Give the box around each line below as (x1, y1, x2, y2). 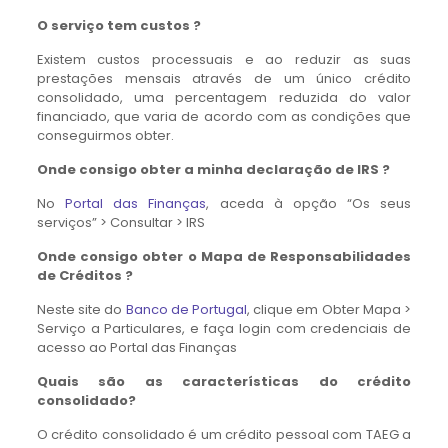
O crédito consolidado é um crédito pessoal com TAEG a (36, 425, 412, 444)
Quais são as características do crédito (36, 372, 412, 391)
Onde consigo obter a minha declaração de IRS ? (36, 160, 390, 179)
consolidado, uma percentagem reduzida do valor (36, 88, 412, 107)
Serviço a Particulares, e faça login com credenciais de (36, 319, 412, 338)
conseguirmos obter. (36, 126, 174, 145)
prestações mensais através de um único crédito (36, 69, 412, 88)
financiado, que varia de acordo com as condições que (36, 107, 412, 126)
